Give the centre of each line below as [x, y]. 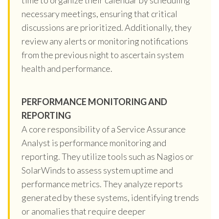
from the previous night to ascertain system [103, 55]
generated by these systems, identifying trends [110, 197]
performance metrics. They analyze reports [102, 184]
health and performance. [67, 68]
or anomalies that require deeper [84, 211]
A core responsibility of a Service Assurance [104, 129]
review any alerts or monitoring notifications [105, 41]
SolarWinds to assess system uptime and [97, 170]
